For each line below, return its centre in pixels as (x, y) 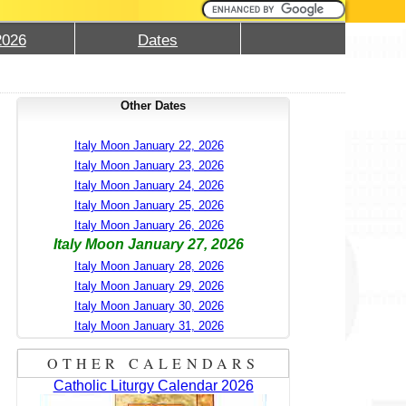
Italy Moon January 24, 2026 (149, 185)
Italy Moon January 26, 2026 (149, 225)
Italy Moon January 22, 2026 (149, 145)
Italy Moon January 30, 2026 (149, 305)
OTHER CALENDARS (153, 362)
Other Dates (154, 105)
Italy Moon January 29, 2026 (149, 285)
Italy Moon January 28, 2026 (149, 266)
